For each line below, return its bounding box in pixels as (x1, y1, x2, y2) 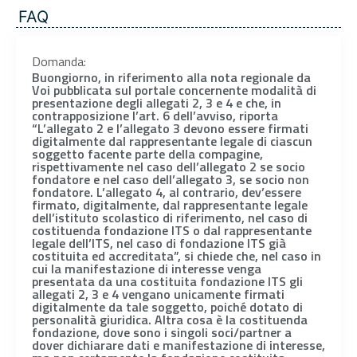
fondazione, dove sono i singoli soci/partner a (32, 323, 292, 343)
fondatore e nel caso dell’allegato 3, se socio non (32, 170, 309, 190)
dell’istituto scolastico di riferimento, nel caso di (32, 208, 308, 228)
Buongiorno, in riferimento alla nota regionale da (32, 68, 311, 88)
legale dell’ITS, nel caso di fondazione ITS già (32, 233, 286, 253)
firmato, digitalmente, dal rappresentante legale (32, 195, 308, 215)
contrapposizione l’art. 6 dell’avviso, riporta (32, 106, 278, 126)
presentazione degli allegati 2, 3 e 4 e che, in (32, 93, 281, 113)
